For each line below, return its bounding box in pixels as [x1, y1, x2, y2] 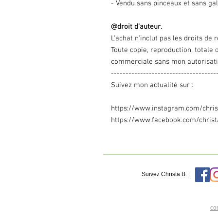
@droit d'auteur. [111, 22, 162, 31]
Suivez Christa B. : [142, 171, 190, 178]
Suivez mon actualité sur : [111, 81, 195, 90]
